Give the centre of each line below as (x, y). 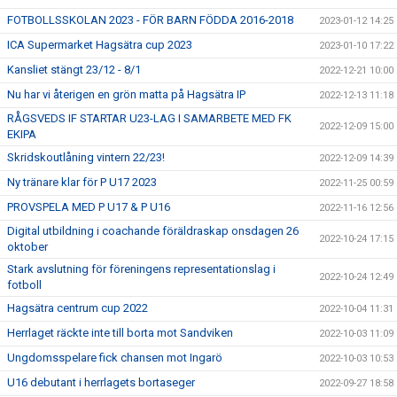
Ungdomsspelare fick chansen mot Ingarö (115, 358)
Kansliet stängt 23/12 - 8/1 (74, 70)
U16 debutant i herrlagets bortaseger (101, 382)
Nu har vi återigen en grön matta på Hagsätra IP (126, 94)
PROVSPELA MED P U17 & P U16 (89, 207)
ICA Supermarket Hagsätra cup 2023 (100, 45)
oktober (27, 247)
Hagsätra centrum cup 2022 (78, 308)
